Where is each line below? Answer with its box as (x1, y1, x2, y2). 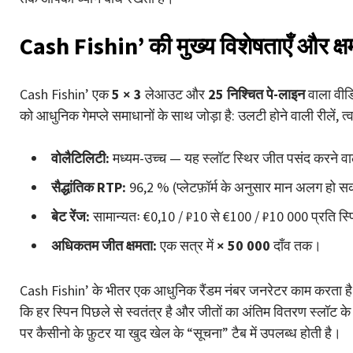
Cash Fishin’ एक (20, 84, 112, 103)
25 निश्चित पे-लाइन (208, 84, 305, 103)
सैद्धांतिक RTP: (51, 177, 126, 196)
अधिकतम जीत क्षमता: (51, 236, 157, 255)
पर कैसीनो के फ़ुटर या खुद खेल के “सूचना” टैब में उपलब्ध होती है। (20, 323, 341, 342)
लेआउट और (142, 84, 208, 103)
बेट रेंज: (51, 206, 90, 225)
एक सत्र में (157, 236, 217, 255)
